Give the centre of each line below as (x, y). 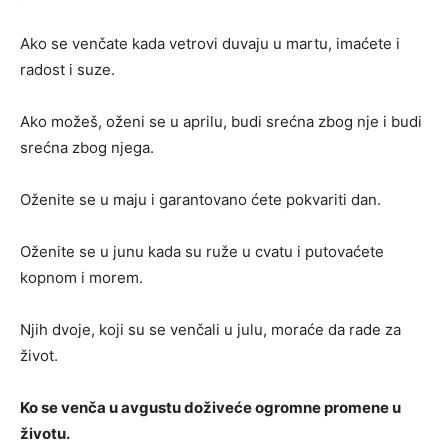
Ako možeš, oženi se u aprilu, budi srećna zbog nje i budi (221, 122)
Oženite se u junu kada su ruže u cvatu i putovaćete (202, 252)
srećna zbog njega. (87, 148)
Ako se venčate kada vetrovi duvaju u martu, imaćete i (210, 44)
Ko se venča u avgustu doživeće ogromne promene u (210, 408)
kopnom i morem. (81, 278)
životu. (45, 434)
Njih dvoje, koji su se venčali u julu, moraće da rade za (210, 330)
